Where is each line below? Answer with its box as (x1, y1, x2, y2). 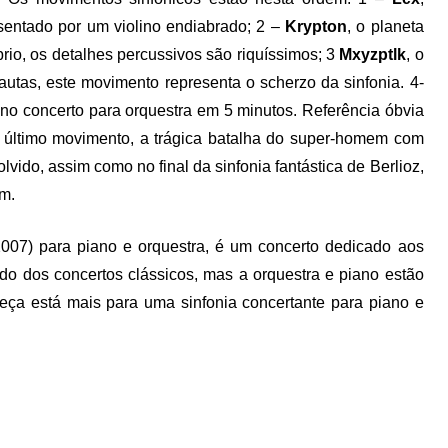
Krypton (284, 18, 347, 35)
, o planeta (346, 18, 424, 35)
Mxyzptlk (339, 46, 407, 63)
